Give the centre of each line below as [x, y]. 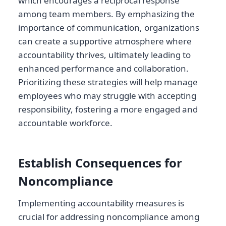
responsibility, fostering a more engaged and [108, 109]
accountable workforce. [65, 123]
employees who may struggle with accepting [107, 96]
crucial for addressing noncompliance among [109, 217]
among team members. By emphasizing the [106, 14]
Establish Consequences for [100, 163]
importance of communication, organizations [109, 28]
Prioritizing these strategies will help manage [108, 82]
